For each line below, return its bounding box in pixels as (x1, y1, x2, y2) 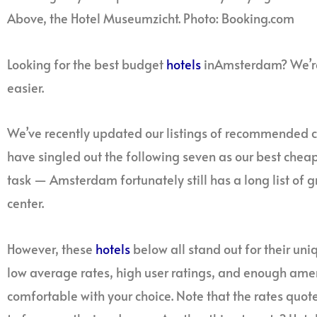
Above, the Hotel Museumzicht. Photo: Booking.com (7, 9, 294, 28)
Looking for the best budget (7, 54, 166, 73)
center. (7, 194, 44, 212)
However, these (7, 239, 96, 258)
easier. (7, 78, 44, 96)
